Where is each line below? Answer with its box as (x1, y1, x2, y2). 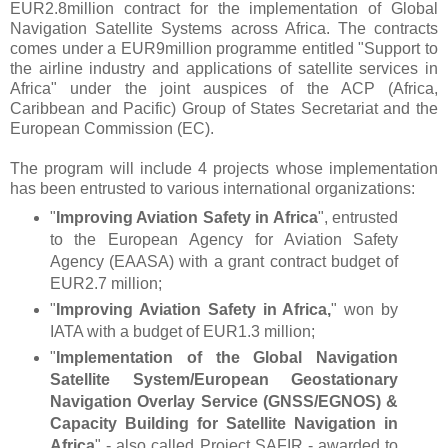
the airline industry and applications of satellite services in (10, 60, 438, 78)
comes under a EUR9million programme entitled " (10, 40, 365, 58)
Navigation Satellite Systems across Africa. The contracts (10, 20, 438, 38)
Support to (364, 40, 439, 58)
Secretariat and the (300, 100, 438, 118)
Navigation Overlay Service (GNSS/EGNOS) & (49, 393, 399, 410)
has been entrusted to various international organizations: (10, 180, 415, 198)
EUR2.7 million (49, 275, 158, 293)
